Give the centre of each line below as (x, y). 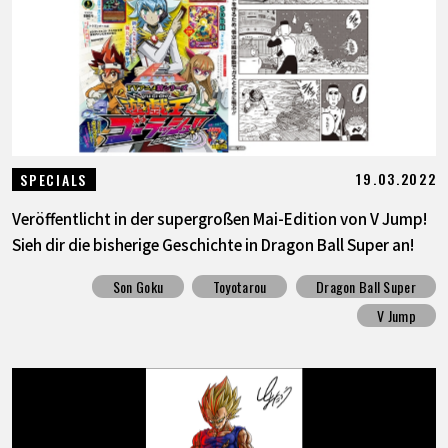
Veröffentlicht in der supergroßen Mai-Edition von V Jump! (219, 217)
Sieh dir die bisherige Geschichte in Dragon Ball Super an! (212, 243)
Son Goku (138, 287)
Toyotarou (239, 287)
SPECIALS (53, 179)
